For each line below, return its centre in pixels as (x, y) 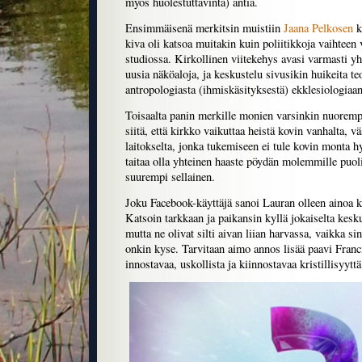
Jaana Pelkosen (318, 28)
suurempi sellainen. (170, 177)
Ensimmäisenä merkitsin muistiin (204, 28)
